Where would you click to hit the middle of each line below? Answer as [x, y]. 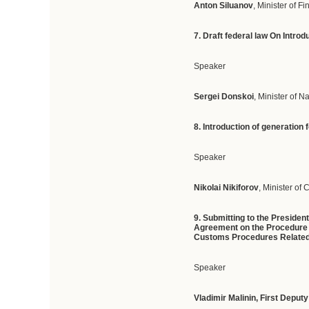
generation [283, 127]
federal [239, 36]
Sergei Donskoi [224, 97]
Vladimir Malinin [225, 298]
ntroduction [228, 127]
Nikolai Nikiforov [227, 188]
